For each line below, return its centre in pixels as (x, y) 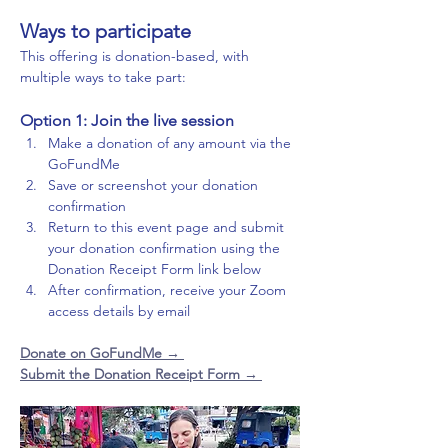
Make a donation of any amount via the (171, 142)
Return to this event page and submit (168, 226)
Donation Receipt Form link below (154, 268)
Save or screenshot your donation (155, 184)
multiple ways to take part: (103, 76)
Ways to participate (105, 30)
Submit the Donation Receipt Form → (141, 373)
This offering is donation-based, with (136, 55)
